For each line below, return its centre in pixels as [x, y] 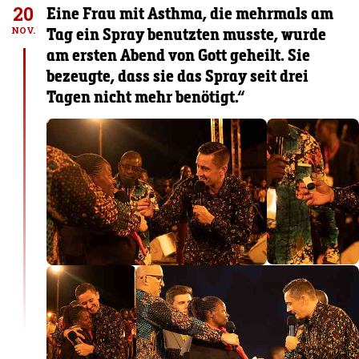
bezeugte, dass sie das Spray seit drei [178, 75]
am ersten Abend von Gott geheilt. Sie [179, 54]
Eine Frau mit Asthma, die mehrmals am [190, 12]
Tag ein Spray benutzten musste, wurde [187, 33]
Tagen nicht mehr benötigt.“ [146, 96]
